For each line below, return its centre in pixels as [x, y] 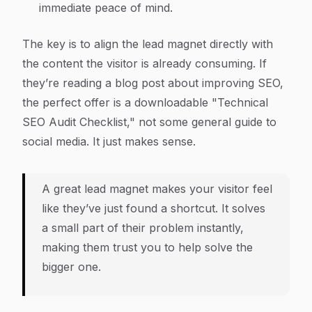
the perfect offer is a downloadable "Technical [145, 102]
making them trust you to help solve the [147, 247]
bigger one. [71, 267]
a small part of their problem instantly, [143, 228]
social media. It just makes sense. [109, 141]
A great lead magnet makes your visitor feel [157, 189]
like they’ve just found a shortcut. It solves [154, 208]
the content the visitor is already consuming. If [145, 63]
